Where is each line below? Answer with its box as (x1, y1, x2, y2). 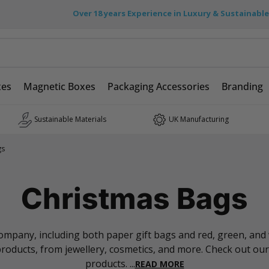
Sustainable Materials (34, 114, 106, 124)
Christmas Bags (21, 181, 248, 216)
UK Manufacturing (168, 114, 229, 124)
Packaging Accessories (107, 80, 210, 93)
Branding (222, 80, 263, 93)
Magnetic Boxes (23, 80, 95, 93)
